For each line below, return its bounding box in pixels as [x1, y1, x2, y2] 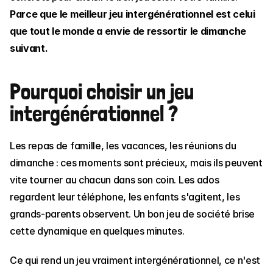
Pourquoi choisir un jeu [10, 79, 194, 105]
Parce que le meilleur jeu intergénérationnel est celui [10, 8, 255, 20]
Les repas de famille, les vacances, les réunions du [10, 140, 236, 152]
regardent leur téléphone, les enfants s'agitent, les [10, 191, 240, 203]
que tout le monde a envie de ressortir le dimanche [10, 25, 246, 37]
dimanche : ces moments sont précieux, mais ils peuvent [10, 157, 263, 169]
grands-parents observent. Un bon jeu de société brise [10, 208, 255, 220]
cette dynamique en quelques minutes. [10, 225, 185, 237]
